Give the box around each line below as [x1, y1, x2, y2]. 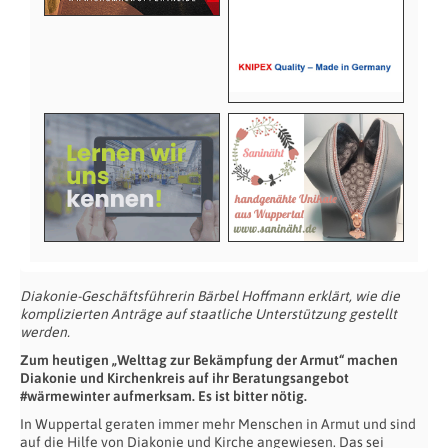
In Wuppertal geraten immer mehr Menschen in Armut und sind [20, 415, 416, 432]
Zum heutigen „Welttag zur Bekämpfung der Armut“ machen [20, 351, 398, 368]
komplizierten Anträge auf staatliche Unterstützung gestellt [20, 305, 397, 322]
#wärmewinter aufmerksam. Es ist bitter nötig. [20, 387, 307, 404]
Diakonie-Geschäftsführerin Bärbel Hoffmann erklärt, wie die [20, 287, 400, 304]
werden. [20, 323, 70, 340]
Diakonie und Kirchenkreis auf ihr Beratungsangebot [20, 369, 349, 386]
